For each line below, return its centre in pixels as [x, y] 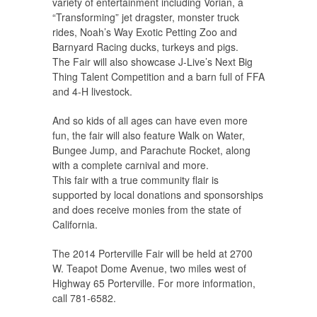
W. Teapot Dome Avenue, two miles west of [149, 269]
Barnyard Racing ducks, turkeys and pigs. [145, 47]
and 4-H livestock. [92, 92]
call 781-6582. [84, 298]
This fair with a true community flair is [136, 180]
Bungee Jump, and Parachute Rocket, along [151, 150]
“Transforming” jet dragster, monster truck [146, 17]
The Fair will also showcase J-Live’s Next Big [152, 62]
